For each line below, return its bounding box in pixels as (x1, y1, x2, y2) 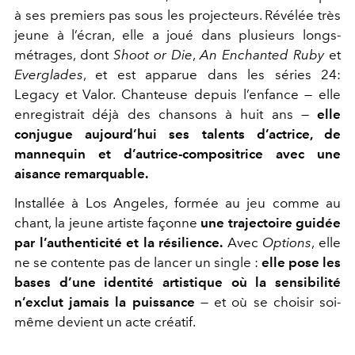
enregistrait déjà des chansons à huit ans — (14, 105, 317, 122)
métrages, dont (14, 46, 113, 63)
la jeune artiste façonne (55, 214, 198, 231)
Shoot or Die (113, 46, 193, 63)
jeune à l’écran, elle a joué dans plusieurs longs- (14, 26, 341, 43)
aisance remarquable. (14, 165, 148, 181)
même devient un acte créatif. (14, 313, 196, 330)
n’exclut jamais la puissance (14, 293, 195, 310)
